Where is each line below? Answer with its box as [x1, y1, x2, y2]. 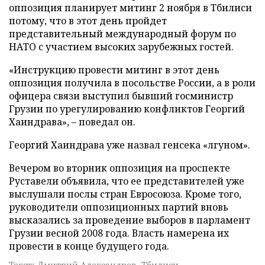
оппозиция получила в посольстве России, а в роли [9, 76, 256, 89]
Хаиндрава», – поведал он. [9, 115, 135, 128]
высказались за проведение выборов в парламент [9, 214, 250, 227]
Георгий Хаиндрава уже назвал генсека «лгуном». [9, 138, 250, 151]
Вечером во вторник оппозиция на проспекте [9, 161, 230, 174]
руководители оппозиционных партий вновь [9, 201, 228, 214]
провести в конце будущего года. [9, 240, 169, 253]
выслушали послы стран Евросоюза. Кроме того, [9, 188, 241, 201]
